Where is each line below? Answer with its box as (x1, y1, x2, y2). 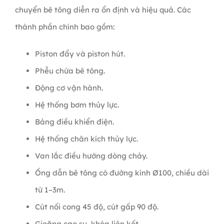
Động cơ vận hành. (34, 83, 103, 93)
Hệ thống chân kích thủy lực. (34, 134, 138, 144)
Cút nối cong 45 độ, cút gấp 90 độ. (34, 202, 158, 212)
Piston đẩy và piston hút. (34, 49, 125, 59)
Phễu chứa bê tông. (34, 66, 105, 76)
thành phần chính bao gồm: (14, 22, 114, 32)
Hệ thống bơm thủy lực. (34, 100, 119, 110)
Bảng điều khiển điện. (34, 117, 114, 127)
